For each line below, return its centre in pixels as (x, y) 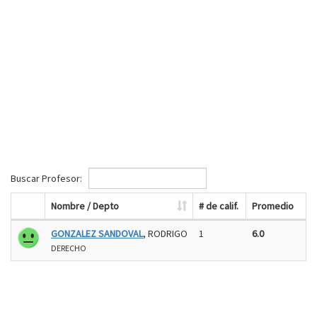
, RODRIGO (165, 234)
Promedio (273, 206)
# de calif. (219, 206)
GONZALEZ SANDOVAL (97, 234)
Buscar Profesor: (47, 178)
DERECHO (69, 248)
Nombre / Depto (85, 206)
